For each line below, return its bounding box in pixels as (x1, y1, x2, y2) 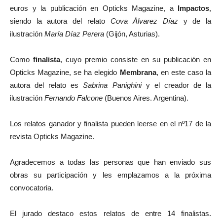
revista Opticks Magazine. (10, 132, 94, 141)
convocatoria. (10, 184, 53, 192)
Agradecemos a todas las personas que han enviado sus (10, 158, 211, 166)
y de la (178, 17, 212, 25)
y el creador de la (141, 81, 212, 89)
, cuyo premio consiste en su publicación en (60, 55, 211, 64)
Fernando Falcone (44, 94, 105, 102)
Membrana (119, 68, 156, 76)
